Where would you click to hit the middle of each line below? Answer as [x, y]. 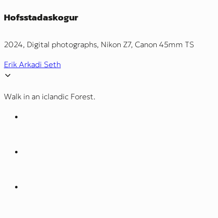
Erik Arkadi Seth [32, 64]
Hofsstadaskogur [41, 18]
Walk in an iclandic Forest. [50, 97]
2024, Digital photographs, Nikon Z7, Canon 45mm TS [99, 45]
